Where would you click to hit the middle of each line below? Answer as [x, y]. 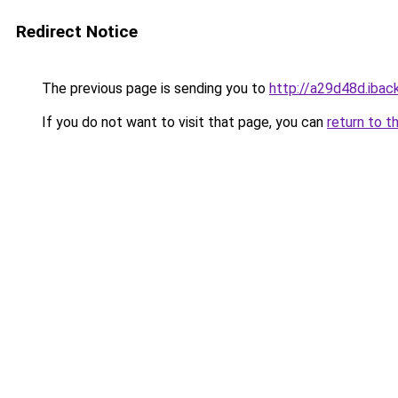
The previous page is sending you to [154, 88]
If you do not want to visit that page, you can [183, 122]
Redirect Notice [77, 32]
